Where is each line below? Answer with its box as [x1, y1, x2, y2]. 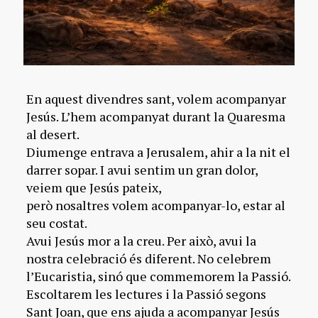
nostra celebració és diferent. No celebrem [26, 249, 271, 267]
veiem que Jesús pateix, [26, 178, 162, 196]
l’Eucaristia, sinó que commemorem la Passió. [26, 267, 291, 285]
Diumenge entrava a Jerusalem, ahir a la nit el [26, 143, 290, 160]
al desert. [26, 125, 79, 143]
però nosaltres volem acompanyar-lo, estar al [26, 196, 285, 214]
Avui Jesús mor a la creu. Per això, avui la [26, 231, 256, 249]
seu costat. [26, 214, 87, 231]
